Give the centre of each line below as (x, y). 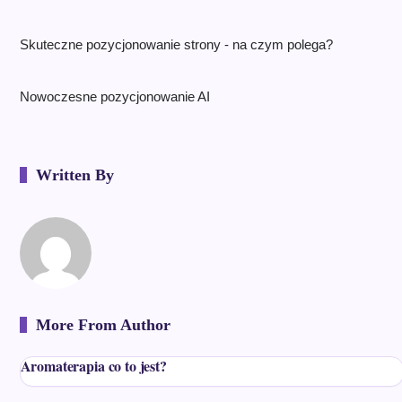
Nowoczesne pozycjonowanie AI (114, 96)
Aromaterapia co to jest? (93, 366)
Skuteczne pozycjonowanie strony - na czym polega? (176, 44)
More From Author (103, 325)
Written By (74, 175)
